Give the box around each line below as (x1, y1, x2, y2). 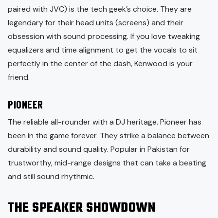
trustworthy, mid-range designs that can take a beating (8, 157, 206, 168)
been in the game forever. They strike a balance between (8, 130, 209, 141)
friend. (8, 72, 30, 82)
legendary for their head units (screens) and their (8, 17, 183, 28)
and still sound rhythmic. (8, 171, 94, 182)
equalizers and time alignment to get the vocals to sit (8, 44, 198, 55)
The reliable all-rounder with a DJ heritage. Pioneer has (8, 116, 201, 127)
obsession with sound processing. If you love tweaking (8, 31, 200, 41)
